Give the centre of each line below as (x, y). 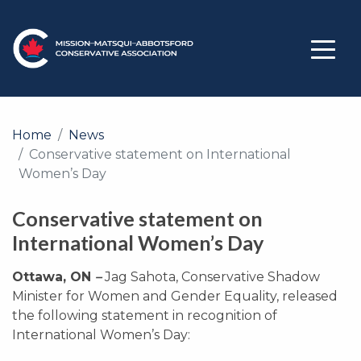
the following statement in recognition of (145, 315)
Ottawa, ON (52, 277)
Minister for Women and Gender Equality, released (175, 296)
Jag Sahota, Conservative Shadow (211, 277)
